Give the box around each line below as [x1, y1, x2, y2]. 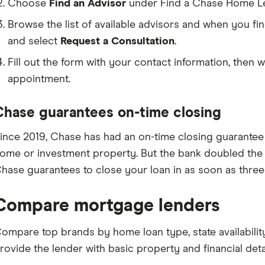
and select [7, 36, 60, 47]
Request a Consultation [60, 36, 174, 47]
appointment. [7, 74, 70, 85]
